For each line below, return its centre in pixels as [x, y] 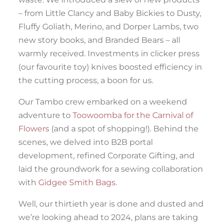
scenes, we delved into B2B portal [86, 142]
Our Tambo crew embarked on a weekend [103, 102]
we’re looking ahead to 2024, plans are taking [108, 217]
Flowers [34, 128]
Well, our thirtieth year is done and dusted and [111, 204]
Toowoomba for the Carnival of [133, 115]
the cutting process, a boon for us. [86, 80]
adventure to [46, 115]
